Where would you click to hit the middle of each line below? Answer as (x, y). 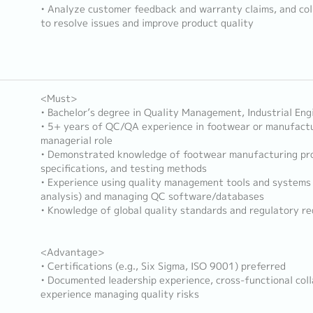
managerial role (76, 140)
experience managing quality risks (119, 294)
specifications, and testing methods (123, 168)
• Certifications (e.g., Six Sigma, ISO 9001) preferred (163, 266)
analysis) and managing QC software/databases (152, 196)
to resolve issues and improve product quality (147, 23)
